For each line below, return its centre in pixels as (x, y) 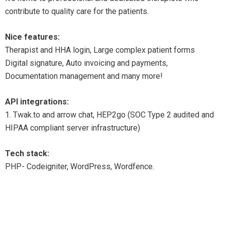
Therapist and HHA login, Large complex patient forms (100, 50)
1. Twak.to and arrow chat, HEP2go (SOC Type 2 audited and (109, 115)
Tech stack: (27, 153)
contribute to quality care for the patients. (77, 11)
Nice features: (32, 37)
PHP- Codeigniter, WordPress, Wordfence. (80, 166)
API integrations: (37, 102)
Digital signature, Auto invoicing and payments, (86, 63)
